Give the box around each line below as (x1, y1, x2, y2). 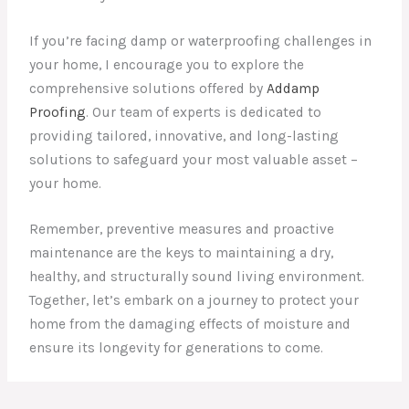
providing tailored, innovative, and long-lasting (29, 127, 340, 144)
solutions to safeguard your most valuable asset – (29, 151, 359, 168)
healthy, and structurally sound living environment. (29, 268, 365, 286)
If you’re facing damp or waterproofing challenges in (29, 32, 372, 49)
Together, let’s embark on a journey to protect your (29, 292, 360, 309)
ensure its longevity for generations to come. (29, 340, 324, 357)
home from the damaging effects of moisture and (29, 316, 351, 333)
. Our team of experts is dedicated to (86, 103, 322, 121)
